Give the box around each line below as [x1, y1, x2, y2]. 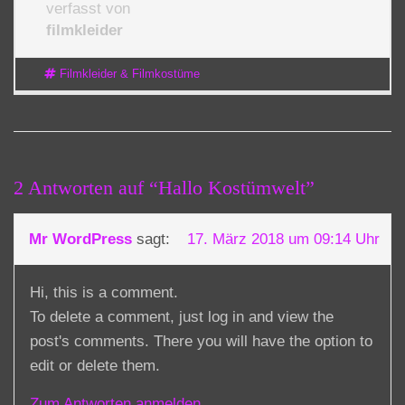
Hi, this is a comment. [30, 283, 178, 301]
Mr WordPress [29, 230, 132, 248]
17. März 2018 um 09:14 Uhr [187, 230, 380, 248]
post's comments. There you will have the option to [30, 332, 372, 350]
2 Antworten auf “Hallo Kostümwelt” [14, 175, 315, 199]
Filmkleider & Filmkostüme [59, 67, 200, 81]
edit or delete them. [30, 356, 160, 374]
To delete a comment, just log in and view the [30, 307, 334, 325]
